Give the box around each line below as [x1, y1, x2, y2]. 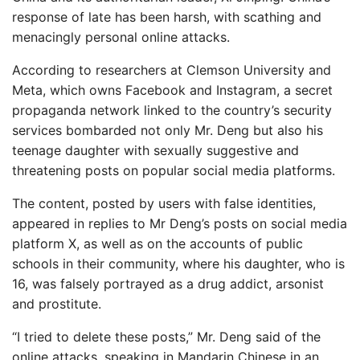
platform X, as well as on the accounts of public [12, 235, 303, 252]
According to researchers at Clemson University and [12, 62, 331, 78]
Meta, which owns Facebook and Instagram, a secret [12, 82, 333, 98]
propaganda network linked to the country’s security [12, 102, 332, 118]
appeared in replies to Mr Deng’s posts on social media [12, 215, 347, 231]
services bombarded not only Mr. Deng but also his [12, 122, 323, 138]
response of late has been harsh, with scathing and [12, 9, 321, 25]
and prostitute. [12, 296, 101, 312]
